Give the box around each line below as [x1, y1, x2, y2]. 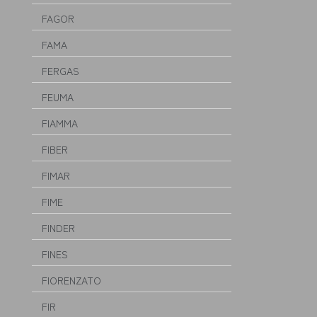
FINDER [42, 221, 75, 235]
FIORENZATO [42, 273, 101, 287]
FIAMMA [42, 116, 78, 130]
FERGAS [42, 64, 79, 78]
